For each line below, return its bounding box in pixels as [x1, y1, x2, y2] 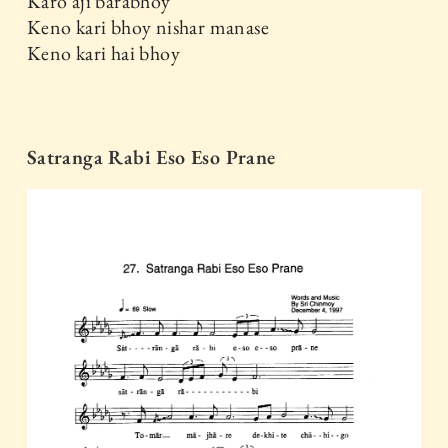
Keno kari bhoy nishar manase [26, 13, 270, 40]
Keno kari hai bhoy [26, 39, 181, 66]
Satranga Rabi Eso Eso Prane [26, 143, 276, 170]
